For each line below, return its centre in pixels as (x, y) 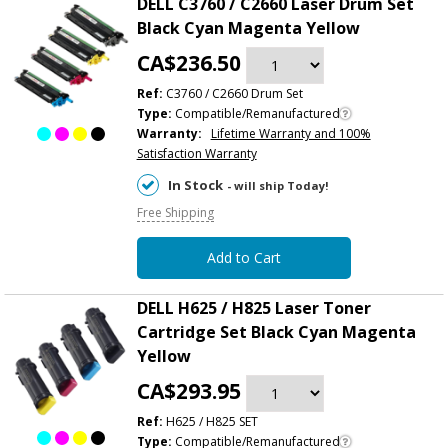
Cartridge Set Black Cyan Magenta (276, 331)
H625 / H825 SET (210, 421)
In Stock (195, 184)
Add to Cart (243, 257)
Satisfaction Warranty (196, 153)
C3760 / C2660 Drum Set (232, 93)
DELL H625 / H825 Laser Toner (253, 307)
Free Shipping (175, 212)
